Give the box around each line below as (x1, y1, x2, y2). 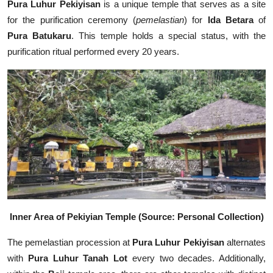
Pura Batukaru (7, 30, 71, 41)
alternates (224, 237, 266, 248)
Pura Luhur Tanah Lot (23, 253, 127, 264)
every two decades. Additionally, (127, 253, 266, 264)
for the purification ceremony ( (7, 15, 136, 26)
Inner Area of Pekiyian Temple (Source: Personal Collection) (9, 211, 264, 222)
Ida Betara (207, 15, 258, 26)
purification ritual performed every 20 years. (7, 46, 179, 57)
